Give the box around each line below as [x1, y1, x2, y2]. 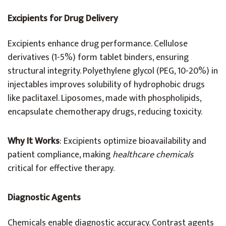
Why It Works [8, 134, 60, 149]
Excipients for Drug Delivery [8, 11, 118, 26]
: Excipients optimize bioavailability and [60, 134, 206, 149]
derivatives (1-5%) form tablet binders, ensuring [8, 50, 189, 65]
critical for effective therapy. [8, 161, 115, 176]
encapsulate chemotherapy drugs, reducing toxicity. [8, 104, 202, 120]
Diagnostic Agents [8, 190, 81, 205]
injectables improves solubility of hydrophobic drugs [8, 77, 205, 92]
